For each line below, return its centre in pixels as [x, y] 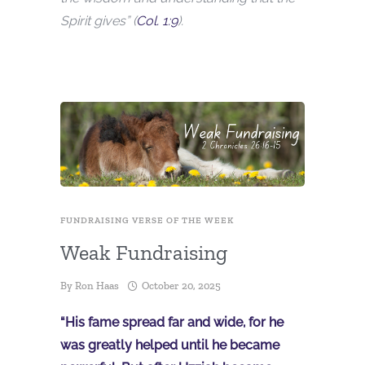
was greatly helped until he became [170, 345]
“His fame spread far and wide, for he [172, 322]
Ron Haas [97, 285]
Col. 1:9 [157, 21]
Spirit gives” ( [98, 21]
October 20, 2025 [181, 285]
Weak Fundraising [144, 252]
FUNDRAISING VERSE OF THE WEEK [147, 220]
